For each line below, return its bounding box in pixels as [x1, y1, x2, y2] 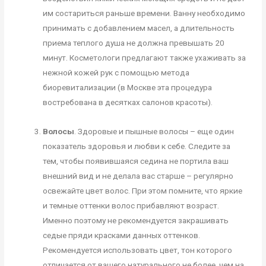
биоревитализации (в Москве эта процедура [43, 83, 213, 93]
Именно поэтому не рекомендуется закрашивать [43, 215, 229, 225]
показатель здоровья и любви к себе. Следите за [43, 141, 231, 151]
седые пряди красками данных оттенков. [43, 230, 201, 240]
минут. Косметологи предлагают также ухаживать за [43, 53, 246, 63]
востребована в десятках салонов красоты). [43, 97, 213, 107]
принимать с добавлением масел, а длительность [43, 23, 235, 33]
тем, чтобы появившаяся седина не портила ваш [43, 156, 229, 166]
